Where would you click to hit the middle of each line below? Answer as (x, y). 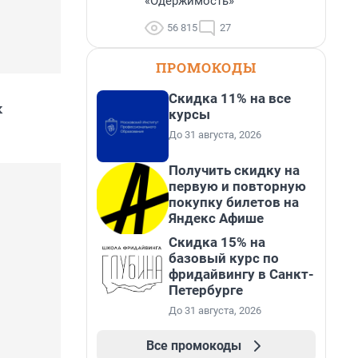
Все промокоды (193, 346)
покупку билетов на (234, 202)
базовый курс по (224, 258)
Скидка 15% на (217, 242)
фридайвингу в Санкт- (241, 274)
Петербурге (206, 290)
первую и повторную (237, 186)
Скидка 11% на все (230, 98)
